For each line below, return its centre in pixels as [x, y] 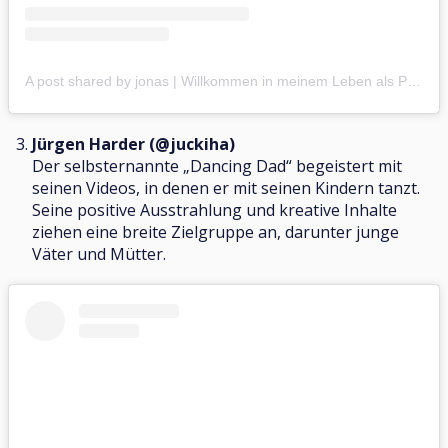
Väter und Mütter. [99, 253]
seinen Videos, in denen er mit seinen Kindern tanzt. [226, 187]
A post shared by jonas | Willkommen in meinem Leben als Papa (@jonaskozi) [414, 80]
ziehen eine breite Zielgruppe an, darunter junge [215, 231]
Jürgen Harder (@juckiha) [133, 143]
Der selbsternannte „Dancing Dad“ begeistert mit [217, 165]
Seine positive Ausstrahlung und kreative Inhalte [214, 209]
